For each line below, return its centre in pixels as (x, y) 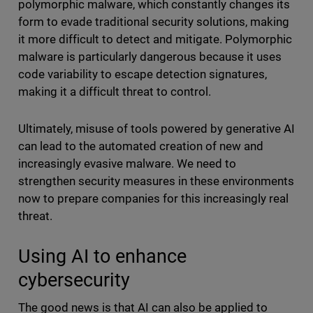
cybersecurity (79, 280)
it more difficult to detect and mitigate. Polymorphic (155, 39)
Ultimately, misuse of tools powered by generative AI (156, 129)
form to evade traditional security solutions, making (154, 22)
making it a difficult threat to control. (116, 92)
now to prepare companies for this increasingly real (153, 199)
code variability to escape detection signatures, (143, 74)
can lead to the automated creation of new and (141, 146)
